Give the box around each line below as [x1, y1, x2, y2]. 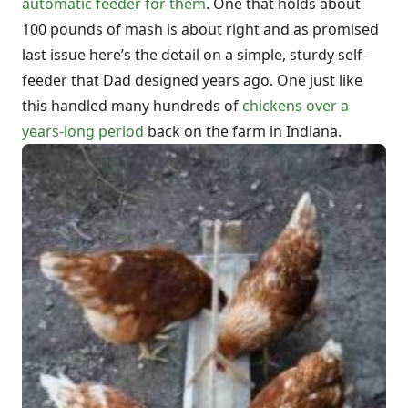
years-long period [22, 121, 144, 142]
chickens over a [242, 96, 349, 117]
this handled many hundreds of [22, 96, 242, 117]
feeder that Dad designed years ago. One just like [22, 70, 362, 91]
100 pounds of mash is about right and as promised [22, 19, 379, 40]
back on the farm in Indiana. [144, 121, 342, 142]
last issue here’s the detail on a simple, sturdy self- [22, 45, 367, 66]
